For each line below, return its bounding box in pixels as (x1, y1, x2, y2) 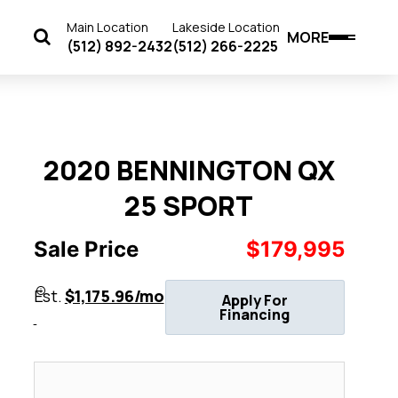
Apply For (221, 290, 288, 310)
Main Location (66, 18, 148, 36)
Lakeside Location (171, 18, 280, 36)
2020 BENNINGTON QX (43, 151, 335, 188)
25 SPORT (124, 187, 254, 224)
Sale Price (33, 235, 139, 262)
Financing (219, 304, 291, 324)
